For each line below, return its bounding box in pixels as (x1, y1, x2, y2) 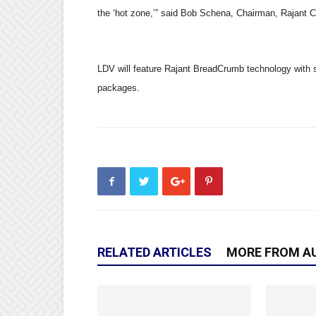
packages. (97, 83, 140, 93)
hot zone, (115, 8, 153, 18)
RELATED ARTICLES (97, 245, 212, 260)
